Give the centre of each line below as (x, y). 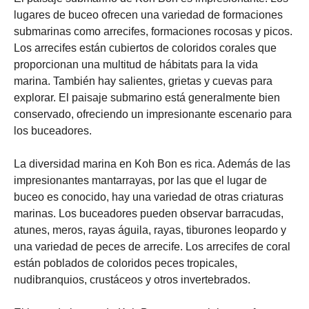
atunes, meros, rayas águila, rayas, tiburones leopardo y (150, 230)
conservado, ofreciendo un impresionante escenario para (153, 114)
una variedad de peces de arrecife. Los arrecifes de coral (152, 247)
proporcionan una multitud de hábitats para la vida (136, 64)
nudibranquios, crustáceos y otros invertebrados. (132, 280)
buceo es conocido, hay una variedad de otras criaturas (149, 197)
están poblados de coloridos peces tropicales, (126, 263)
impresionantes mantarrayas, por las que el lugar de (140, 180)
